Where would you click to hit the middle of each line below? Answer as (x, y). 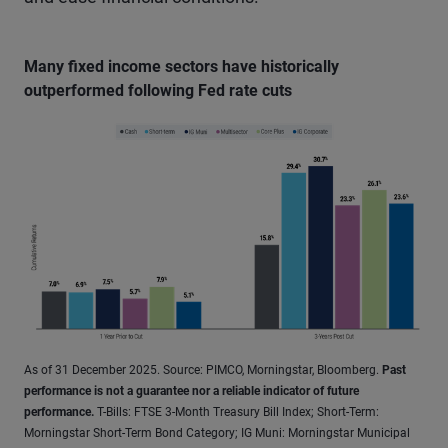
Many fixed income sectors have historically (181, 67)
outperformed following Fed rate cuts (158, 91)
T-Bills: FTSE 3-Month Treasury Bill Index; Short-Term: (236, 412)
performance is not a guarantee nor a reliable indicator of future (191, 391)
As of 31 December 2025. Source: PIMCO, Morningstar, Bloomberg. (203, 370)
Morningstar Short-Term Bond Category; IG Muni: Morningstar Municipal (217, 433)
